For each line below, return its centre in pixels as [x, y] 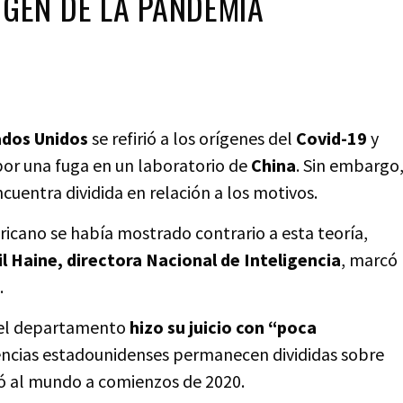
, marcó [369, 260]
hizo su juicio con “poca [223, 327]
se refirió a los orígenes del [190, 138]
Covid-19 [329, 138]
